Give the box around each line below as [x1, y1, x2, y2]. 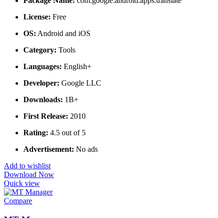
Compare [4, 197, 32, 205]
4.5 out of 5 [48, 128, 86, 137]
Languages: [23, 62, 62, 71]
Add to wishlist [4, 162, 51, 170]
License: [23, 13, 51, 21]
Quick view [4, 179, 40, 188]
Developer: [23, 79, 59, 88]
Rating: [23, 128, 48, 137]
